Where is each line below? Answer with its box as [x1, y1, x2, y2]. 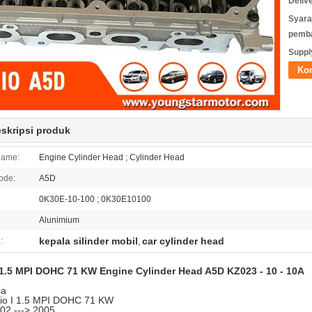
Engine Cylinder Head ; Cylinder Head [39, 153, 185, 162]
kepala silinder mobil [39, 235, 138, 247]
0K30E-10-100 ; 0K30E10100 [39, 194, 151, 204]
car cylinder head [142, 235, 224, 247]
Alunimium [39, 215, 79, 225]
